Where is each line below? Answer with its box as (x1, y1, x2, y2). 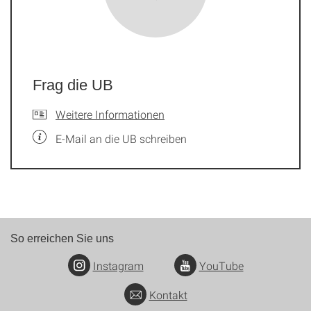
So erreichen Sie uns (10, 233, 114, 244)
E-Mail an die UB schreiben (56, 131, 187, 146)
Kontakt (149, 287, 187, 303)
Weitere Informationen (56, 107, 165, 121)
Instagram (92, 258, 144, 274)
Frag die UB (33, 76, 113, 94)
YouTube (199, 258, 244, 274)
